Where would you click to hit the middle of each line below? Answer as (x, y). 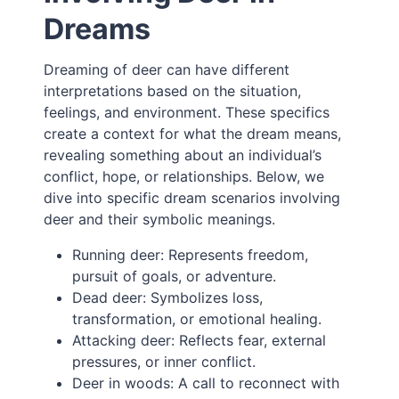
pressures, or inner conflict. (164, 362)
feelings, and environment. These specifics (187, 113)
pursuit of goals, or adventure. (175, 277)
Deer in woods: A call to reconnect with (206, 383)
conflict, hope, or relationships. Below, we (184, 177)
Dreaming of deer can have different (167, 70)
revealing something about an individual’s (183, 155)
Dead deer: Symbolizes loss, (168, 298)
